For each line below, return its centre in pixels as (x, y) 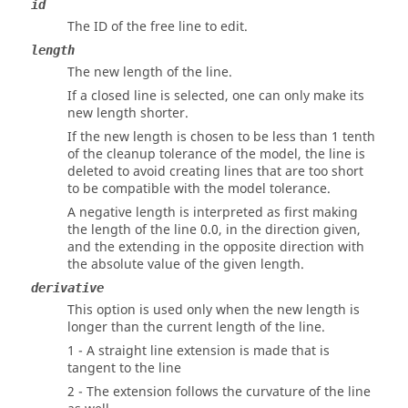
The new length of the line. (150, 72)
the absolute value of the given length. (186, 265)
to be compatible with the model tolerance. (199, 189)
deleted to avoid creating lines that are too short (215, 172)
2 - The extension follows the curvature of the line (219, 392)
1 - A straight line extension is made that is (199, 351)
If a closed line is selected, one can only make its (216, 96)
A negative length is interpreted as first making (213, 213)
